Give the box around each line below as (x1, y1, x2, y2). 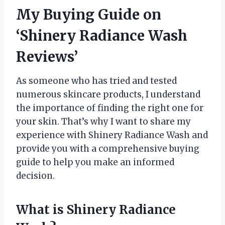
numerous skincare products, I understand (16, 88, 200, 100)
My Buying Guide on (16, 5, 161, 24)
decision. (16, 170, 55, 181)
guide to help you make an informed (16, 156, 174, 168)
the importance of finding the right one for (16, 102, 203, 114)
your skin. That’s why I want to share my (16, 116, 191, 127)
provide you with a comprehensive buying (16, 143, 199, 154)
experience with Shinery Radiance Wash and (16, 129, 208, 141)
